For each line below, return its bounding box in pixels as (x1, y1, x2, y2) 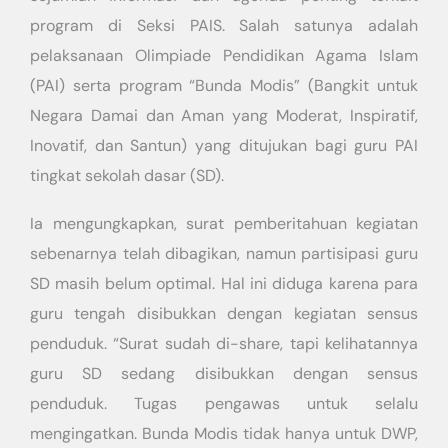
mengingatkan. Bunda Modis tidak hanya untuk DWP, (30, 423, 418, 444)
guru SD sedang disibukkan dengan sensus (30, 363, 418, 384)
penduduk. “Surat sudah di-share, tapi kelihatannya (30, 333, 418, 354)
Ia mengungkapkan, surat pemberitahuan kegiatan (30, 213, 418, 234)
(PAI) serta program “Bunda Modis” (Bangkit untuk (30, 75, 418, 96)
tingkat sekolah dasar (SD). (30, 165, 224, 186)
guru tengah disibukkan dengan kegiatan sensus (30, 303, 418, 324)
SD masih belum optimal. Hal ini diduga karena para (30, 273, 418, 294)
